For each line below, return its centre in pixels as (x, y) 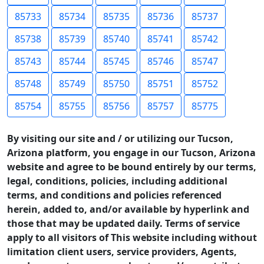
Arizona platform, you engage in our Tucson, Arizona (131, 153)
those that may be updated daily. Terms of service (123, 223)
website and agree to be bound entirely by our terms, (132, 167)
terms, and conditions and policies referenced (114, 195)
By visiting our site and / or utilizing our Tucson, (120, 138)
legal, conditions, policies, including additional (117, 181)
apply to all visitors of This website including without (132, 237)
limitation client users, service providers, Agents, (122, 252)
